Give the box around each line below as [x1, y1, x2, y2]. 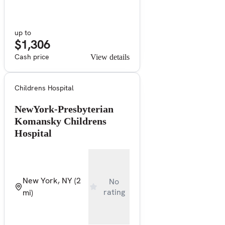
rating [103, 186, 125, 197]
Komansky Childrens [15, 115, 106, 127]
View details [90, 52, 130, 61]
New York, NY [23, 175, 72, 186]
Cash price [15, 52, 49, 61]
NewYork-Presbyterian [15, 103, 114, 115]
